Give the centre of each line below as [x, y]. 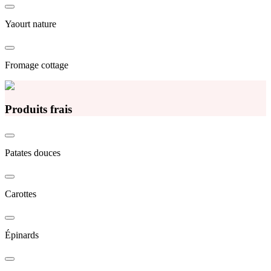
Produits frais [38, 109]
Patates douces [33, 153]
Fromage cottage [37, 65]
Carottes [21, 194]
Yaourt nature [31, 24]
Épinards [22, 235]
